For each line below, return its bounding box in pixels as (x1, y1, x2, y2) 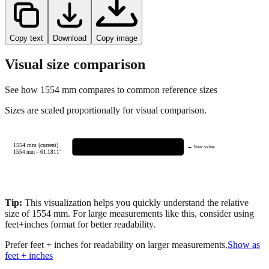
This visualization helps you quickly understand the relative (22, 218, 249, 229)
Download (53, 54, 86, 64)
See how (5, 105, 40, 116)
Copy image (96, 54, 138, 64)
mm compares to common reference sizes (59, 105, 217, 116)
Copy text (10, 54, 43, 64)
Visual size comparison (5, 77, 145, 93)
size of (5, 229, 32, 240)
